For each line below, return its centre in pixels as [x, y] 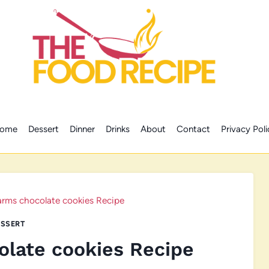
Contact [193, 129]
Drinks [117, 129]
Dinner [82, 129]
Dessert [43, 129]
